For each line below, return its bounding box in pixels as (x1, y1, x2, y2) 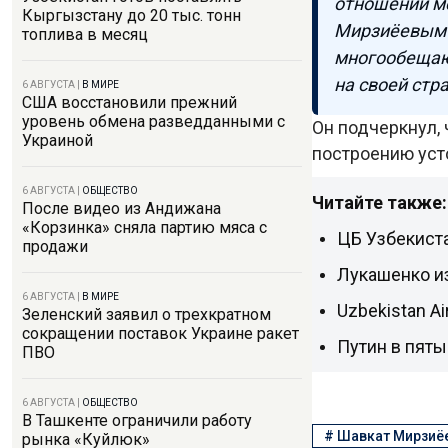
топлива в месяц (22, 25, 148, 44)
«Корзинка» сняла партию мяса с (22, 218, 267, 237)
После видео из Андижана (22, 199, 221, 218)
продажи (22, 237, 88, 256)
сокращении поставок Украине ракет (22, 324, 299, 343)
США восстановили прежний (22, 93, 237, 112)
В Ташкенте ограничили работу (22, 411, 252, 430)
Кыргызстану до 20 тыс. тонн (22, 6, 241, 25)
